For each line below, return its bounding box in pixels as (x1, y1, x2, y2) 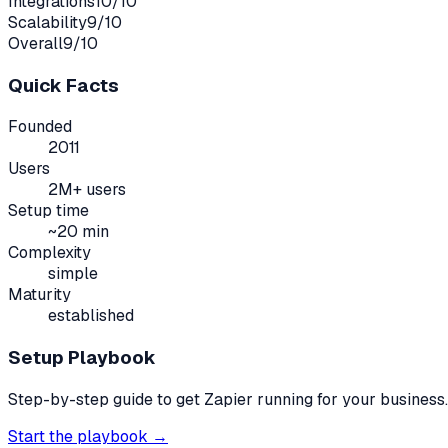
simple (48, 263, 98, 285)
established (48, 305, 134, 327)
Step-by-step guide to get (8, 388, 204, 410)
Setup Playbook (8, 345, 156, 371)
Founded (8, 116, 72, 138)
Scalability (8, 11, 87, 33)
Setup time (8, 200, 89, 222)
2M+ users (48, 179, 126, 201)
